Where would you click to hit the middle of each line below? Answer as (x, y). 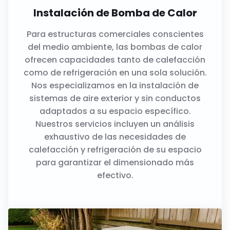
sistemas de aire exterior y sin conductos (115, 99)
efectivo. (115, 176)
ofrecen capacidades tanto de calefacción (115, 60)
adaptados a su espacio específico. (115, 111)
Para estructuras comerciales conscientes (115, 34)
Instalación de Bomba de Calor (115, 13)
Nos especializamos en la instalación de (115, 86)
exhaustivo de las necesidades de (115, 137)
